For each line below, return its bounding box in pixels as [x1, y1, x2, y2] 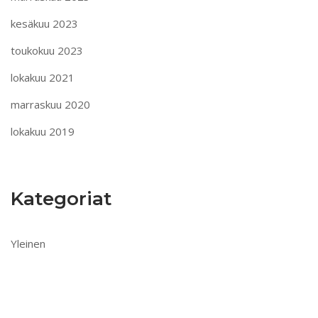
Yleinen [11, 236, 45, 251]
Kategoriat [11, 187, 111, 210]
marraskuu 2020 [11, 97, 90, 111]
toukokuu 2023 [11, 43, 83, 57]
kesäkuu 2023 [11, 16, 78, 31]
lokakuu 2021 [11, 70, 75, 84]
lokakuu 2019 [11, 124, 75, 138]
